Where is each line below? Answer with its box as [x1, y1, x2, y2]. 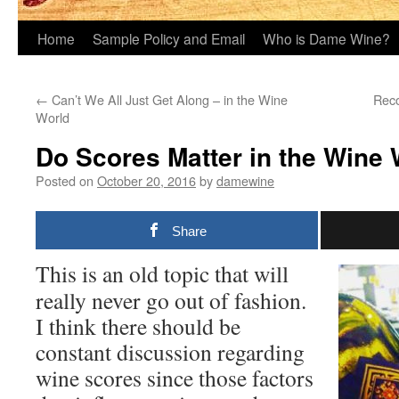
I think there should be [36, 311, 240, 341]
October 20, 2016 [97, 171, 196, 190]
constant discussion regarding [36, 337, 305, 367]
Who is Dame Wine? [263, 28, 390, 48]
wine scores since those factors [36, 362, 313, 393]
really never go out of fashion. [36, 285, 306, 315]
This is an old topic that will [36, 258, 289, 289]
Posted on [36, 171, 94, 190]
